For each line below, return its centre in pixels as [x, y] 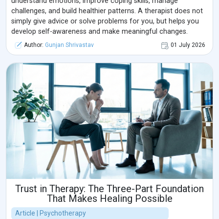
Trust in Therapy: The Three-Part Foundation [109, 189]
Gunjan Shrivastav [69, 45]
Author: [34, 45]
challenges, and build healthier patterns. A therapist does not [107, 11]
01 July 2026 [188, 45]
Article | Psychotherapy [51, 213]
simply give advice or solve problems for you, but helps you [105, 22]
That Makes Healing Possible [109, 199]
